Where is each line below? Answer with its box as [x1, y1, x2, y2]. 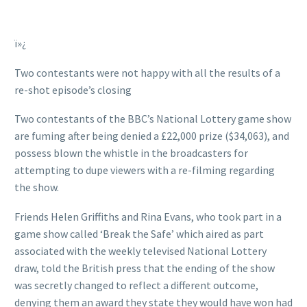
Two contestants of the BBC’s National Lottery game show [14, 112, 291, 126]
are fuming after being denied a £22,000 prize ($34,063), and [14, 129, 289, 143]
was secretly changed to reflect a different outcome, [14, 278, 258, 292]
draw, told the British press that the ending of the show [14, 260, 275, 275]
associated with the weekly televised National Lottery [14, 243, 267, 258]
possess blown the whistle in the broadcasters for [14, 146, 248, 160]
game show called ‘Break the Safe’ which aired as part [14, 226, 264, 241]
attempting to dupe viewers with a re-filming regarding [14, 163, 275, 177]
